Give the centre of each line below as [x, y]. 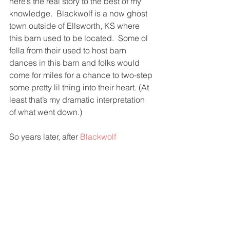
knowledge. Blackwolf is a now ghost [79, 13]
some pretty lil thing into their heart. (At [80, 87]
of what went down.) [46, 112]
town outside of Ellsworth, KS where [75, 26]
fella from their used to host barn [69, 50]
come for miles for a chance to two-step [82, 75]
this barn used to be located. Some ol [80, 38]
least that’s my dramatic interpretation [78, 100]
